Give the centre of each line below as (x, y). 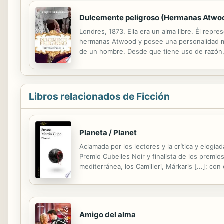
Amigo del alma (108, 214)
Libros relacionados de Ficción (99, 96)
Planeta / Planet (108, 132)
